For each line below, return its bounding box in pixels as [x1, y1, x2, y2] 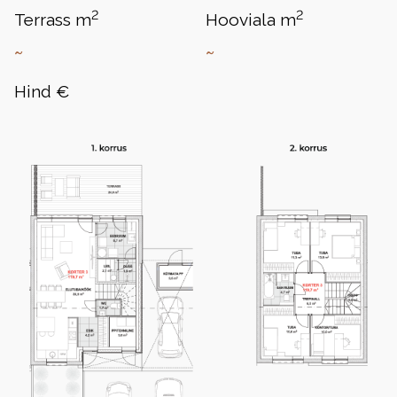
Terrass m [14, 9, 91, 29]
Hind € [14, 81, 70, 101]
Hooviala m [206, 9, 296, 29]
